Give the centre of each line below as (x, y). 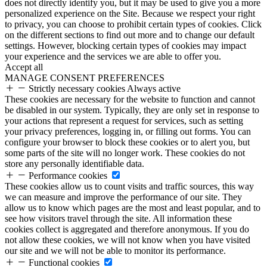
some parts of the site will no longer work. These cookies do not (125, 153)
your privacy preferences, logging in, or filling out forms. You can (128, 131)
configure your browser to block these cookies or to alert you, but (127, 142)
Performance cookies (68, 176)
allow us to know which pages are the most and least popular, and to (133, 208)
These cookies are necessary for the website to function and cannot (130, 99)
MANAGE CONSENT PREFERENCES (85, 78)
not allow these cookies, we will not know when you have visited (128, 240)
